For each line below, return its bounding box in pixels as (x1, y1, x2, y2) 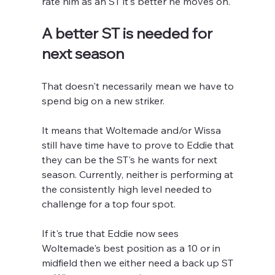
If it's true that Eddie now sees (42, 227, 182, 240)
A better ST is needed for (42, 24, 216, 43)
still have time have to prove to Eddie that (42, 139, 237, 152)
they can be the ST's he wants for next (42, 153, 220, 166)
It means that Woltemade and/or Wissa (42, 124, 224, 137)
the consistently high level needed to (42, 183, 215, 196)
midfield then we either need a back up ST (42, 257, 236, 269)
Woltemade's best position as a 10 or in (42, 242, 223, 255)
